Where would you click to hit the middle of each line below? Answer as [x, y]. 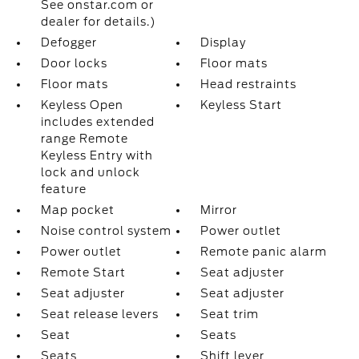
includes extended [97, 122]
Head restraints [249, 84]
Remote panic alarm [264, 252]
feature [63, 189]
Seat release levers [99, 314]
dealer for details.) [98, 22]
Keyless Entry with [97, 155]
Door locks [74, 63]
